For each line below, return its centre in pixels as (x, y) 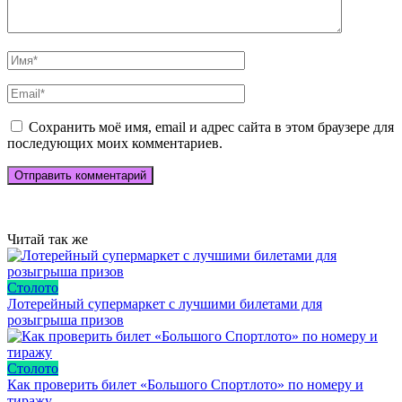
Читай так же (48, 239)
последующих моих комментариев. (115, 143)
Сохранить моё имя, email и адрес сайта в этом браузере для (211, 127)
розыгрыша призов (66, 319)
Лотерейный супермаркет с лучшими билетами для (165, 303)
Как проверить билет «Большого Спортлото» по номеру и (185, 384)
